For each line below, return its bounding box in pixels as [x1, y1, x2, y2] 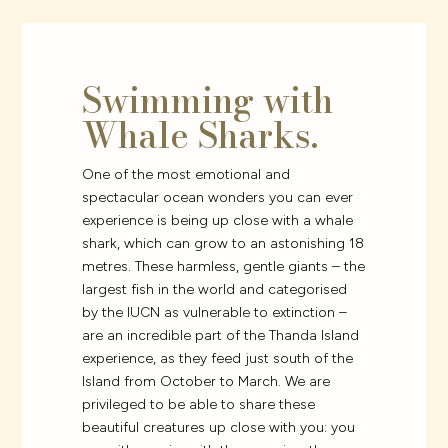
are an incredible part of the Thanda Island [82, 327, 360, 345]
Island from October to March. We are [82, 373, 331, 391]
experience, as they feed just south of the [82, 350, 354, 368]
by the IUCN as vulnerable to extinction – [82, 304, 348, 322]
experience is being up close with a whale [82, 212, 354, 230]
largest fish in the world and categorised [82, 281, 348, 299]
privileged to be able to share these [82, 396, 316, 414]
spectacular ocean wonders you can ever [82, 189, 354, 207]
